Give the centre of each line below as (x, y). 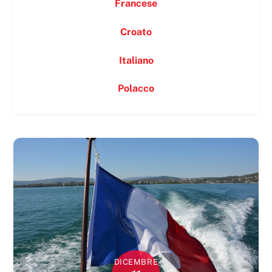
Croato (136, 32)
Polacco (136, 89)
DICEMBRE (136, 262)
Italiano (136, 60)
